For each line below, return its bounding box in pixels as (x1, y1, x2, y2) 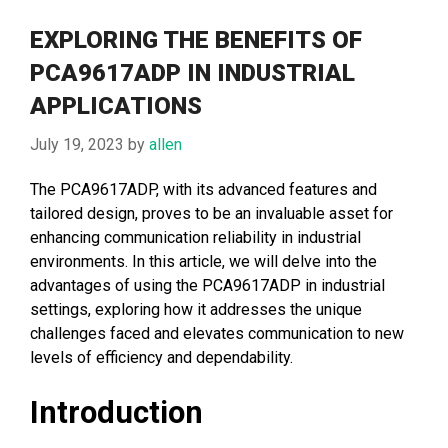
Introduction (30, 394, 203, 432)
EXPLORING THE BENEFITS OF (30, 25, 362, 54)
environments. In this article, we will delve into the (30, 252, 377, 272)
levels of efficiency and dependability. (30, 348, 293, 368)
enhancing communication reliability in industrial (30, 228, 361, 248)
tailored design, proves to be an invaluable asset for (30, 204, 393, 224)
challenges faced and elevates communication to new (30, 324, 404, 344)
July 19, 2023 (30, 134, 124, 154)
